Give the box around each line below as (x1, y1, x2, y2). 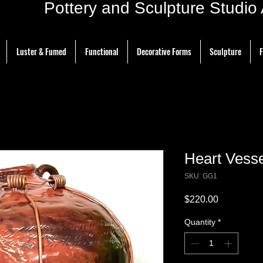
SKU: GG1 (184, 172, 217, 181)
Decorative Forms (137, 45, 191, 58)
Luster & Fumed (16, 45, 66, 58)
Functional (85, 45, 119, 58)
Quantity (184, 217, 215, 227)
